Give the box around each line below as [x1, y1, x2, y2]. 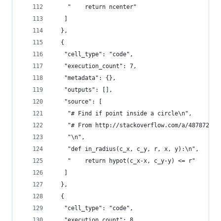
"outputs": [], [54, 86, 112, 93]
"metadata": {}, [54, 74, 116, 81]
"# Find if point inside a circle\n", [54, 110, 192, 117]
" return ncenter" [54, 3, 137, 10]
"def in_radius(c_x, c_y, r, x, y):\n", [54, 146, 199, 152]
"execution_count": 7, [54, 63, 137, 70]
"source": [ [54, 98, 102, 105]
